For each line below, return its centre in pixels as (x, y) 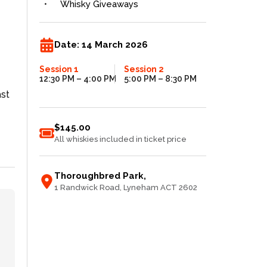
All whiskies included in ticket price (120, 139)
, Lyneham (139, 188)
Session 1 (59, 69)
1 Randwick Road (87, 188)
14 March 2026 (115, 44)
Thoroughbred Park (99, 176)
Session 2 (144, 69)
